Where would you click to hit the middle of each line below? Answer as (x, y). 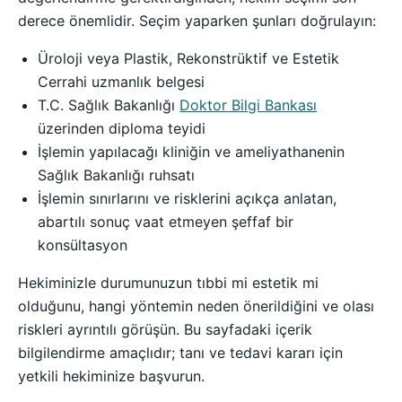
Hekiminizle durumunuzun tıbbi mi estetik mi (168, 283)
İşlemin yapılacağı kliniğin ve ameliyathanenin (192, 152)
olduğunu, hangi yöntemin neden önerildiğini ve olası (196, 306)
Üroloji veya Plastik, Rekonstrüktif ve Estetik (189, 59)
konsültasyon (83, 245)
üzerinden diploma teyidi (122, 129)
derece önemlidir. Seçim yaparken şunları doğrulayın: (197, 21)
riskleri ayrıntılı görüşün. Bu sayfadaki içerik (165, 330)
